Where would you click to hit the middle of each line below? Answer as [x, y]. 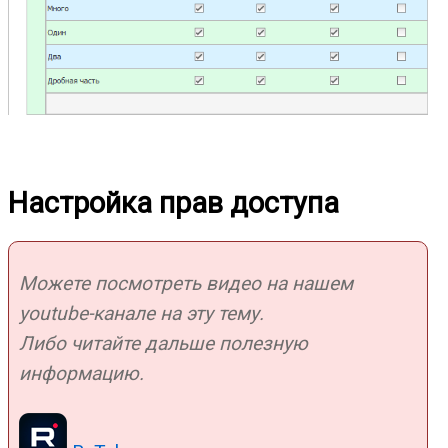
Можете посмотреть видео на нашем [186, 283]
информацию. [81, 373]
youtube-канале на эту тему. [141, 313]
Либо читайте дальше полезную [163, 343]
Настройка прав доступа [173, 202]
